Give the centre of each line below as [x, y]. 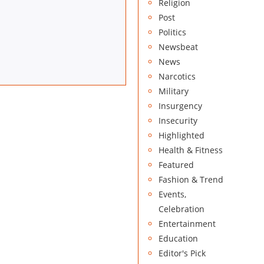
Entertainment [187, 224]
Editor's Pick [182, 253]
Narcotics [177, 77]
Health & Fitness [191, 150]
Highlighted [181, 136]
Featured [176, 165]
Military [174, 91]
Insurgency [180, 106]
